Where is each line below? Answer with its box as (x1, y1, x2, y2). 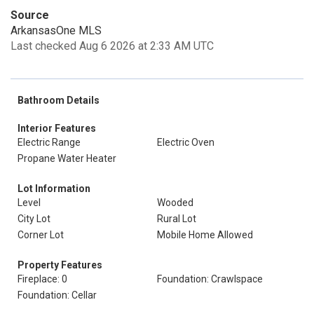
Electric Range (18, 137, 81, 148)
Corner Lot (18, 229, 64, 240)
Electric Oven (157, 137, 214, 148)
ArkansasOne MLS (11, 24, 102, 37)
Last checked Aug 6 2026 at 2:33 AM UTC (11, 39, 214, 53)
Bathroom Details (18, 95, 100, 106)
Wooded (157, 197, 193, 208)
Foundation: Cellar (18, 289, 97, 301)
